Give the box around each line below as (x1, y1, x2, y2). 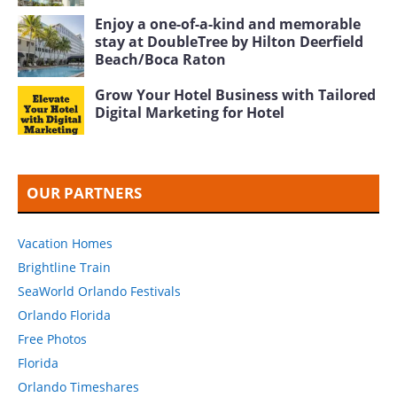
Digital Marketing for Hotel (95, 102, 284, 122)
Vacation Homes (18, 234, 113, 252)
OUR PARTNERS (27, 182, 142, 203)
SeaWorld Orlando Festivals (18, 282, 181, 300)
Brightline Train (18, 258, 111, 276)
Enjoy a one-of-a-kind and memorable (95, 13, 361, 34)
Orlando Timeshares (18, 378, 139, 395)
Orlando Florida (18, 306, 111, 323)
